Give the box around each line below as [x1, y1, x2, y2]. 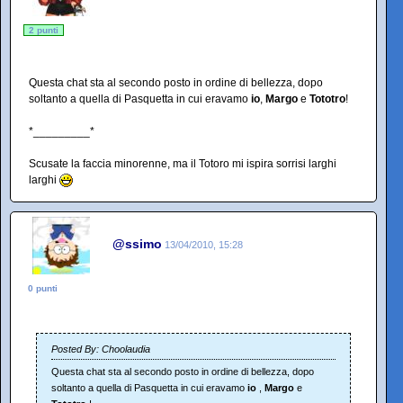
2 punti [29, 25, 58, 35]
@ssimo [112, 236, 162, 251]
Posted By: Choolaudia [51, 344, 150, 354]
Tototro [309, 93, 345, 105]
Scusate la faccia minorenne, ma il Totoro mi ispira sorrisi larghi [29, 157, 336, 170]
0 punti [28, 283, 58, 293]
